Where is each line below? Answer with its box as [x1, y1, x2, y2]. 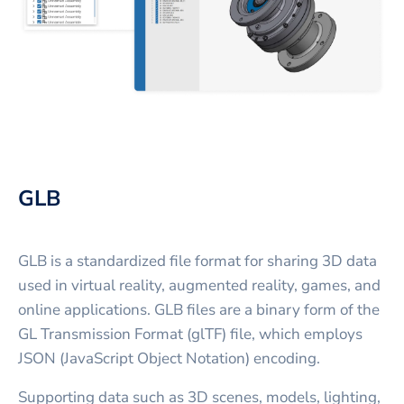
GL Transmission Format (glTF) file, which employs [18, 323, 363, 344]
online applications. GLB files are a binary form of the [18, 298, 380, 320]
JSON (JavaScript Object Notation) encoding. [18, 347, 320, 369]
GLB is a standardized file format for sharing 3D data [18, 250, 377, 271]
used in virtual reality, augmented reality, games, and [18, 274, 381, 296]
